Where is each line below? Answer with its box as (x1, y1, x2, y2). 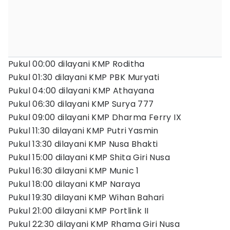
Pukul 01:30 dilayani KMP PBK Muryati (8, 71, 160, 83)
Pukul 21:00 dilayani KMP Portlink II (8, 205, 149, 217)
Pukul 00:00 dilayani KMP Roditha (8, 58, 145, 70)
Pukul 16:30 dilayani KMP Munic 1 (8, 165, 139, 177)
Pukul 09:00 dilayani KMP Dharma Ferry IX (8, 111, 181, 123)
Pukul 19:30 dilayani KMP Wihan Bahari (8, 191, 164, 203)
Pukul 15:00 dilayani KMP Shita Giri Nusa (8, 151, 170, 163)
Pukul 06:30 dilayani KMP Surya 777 (8, 98, 154, 110)
